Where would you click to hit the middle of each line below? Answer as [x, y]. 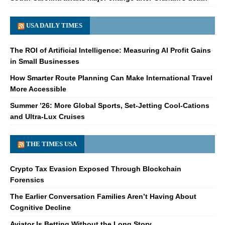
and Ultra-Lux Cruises [47, 116]
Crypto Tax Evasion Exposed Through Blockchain [96, 168]
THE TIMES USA [51, 144]
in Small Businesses [45, 61]
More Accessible [38, 89]
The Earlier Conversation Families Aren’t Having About [103, 196]
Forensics [27, 180]
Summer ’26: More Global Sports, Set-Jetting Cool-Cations [110, 105]
